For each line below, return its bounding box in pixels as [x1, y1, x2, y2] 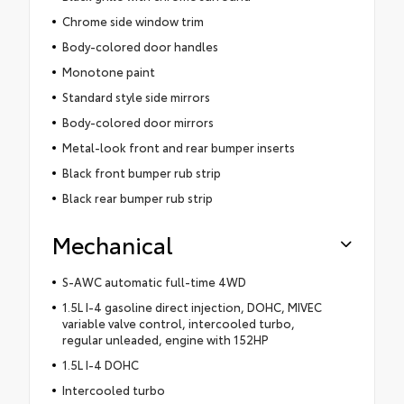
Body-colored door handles [61, 38, 218, 55]
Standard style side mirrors [61, 88, 210, 106]
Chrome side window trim [61, 13, 204, 30]
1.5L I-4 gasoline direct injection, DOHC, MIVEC [61, 298, 322, 316]
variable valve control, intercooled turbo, [61, 315, 295, 332]
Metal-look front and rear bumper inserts [61, 139, 295, 156]
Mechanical [52, 228, 173, 261]
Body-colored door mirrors [61, 114, 214, 131]
